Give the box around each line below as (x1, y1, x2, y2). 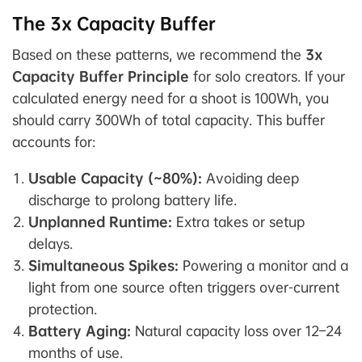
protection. (28, 301, 97, 318)
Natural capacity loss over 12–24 (131, 322, 342, 340)
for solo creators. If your (189, 68, 345, 86)
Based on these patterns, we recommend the (12, 46, 305, 64)
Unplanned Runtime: (28, 213, 172, 231)
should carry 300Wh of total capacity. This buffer (12, 112, 325, 129)
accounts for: (12, 133, 95, 151)
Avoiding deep (202, 170, 299, 187)
